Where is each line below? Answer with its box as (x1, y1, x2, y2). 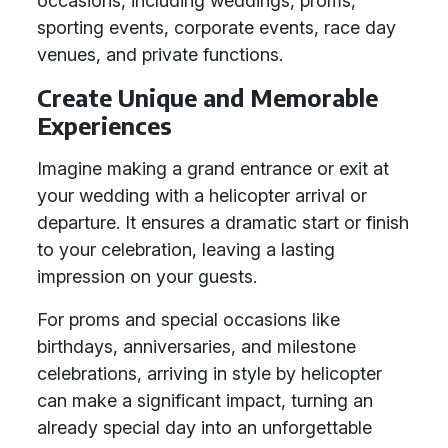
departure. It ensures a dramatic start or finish (37, 212, 409, 233)
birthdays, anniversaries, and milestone (37, 336, 356, 357)
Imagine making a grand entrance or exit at (37, 158, 389, 179)
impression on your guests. (37, 266, 257, 287)
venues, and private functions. (37, 44, 283, 65)
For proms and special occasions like (37, 309, 340, 330)
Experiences (37, 111, 172, 140)
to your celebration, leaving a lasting (37, 239, 335, 260)
